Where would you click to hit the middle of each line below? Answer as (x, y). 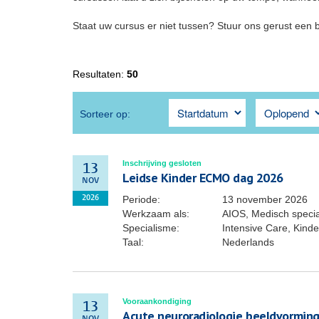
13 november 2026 (265, 199)
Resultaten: (100, 74)
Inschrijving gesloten (162, 163)
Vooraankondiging (157, 301)
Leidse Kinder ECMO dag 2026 (203, 178)
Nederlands (248, 242)
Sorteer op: (105, 114)
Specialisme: (151, 228)
